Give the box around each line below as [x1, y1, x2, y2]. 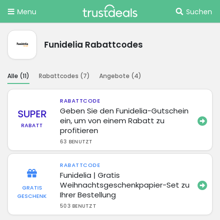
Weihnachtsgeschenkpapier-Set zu [60, 179, 190, 190]
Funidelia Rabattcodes [44, 38, 143, 51]
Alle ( [7, 71, 23, 80]
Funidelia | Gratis [60, 169, 120, 180]
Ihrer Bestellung [60, 189, 116, 200]
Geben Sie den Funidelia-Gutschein [60, 105, 189, 116]
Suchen [186, 7, 212, 17]
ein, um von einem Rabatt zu [60, 115, 165, 126]
